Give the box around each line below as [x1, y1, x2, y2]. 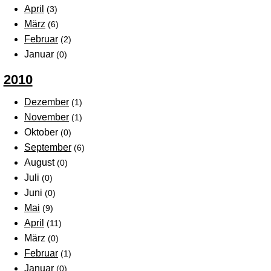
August [24, 157, 57, 168]
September [24, 142, 71, 152]
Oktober [24, 126, 60, 137]
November [24, 111, 69, 122]
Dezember [24, 96, 69, 107]
